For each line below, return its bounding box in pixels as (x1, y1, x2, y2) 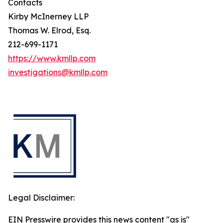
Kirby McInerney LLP (8, 11, 89, 21)
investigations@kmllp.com (8, 67, 108, 77)
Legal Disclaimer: (8, 193, 75, 203)
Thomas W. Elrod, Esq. (8, 25, 91, 35)
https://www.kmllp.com (8, 53, 96, 63)
